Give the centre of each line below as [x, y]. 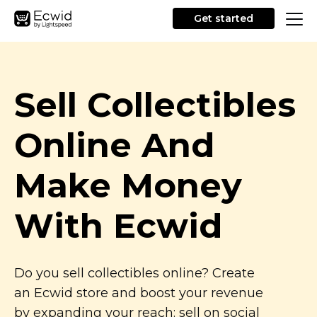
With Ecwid [118, 226]
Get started [224, 18]
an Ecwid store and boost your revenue [139, 293]
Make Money [128, 185]
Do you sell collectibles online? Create [134, 273]
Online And [114, 145]
